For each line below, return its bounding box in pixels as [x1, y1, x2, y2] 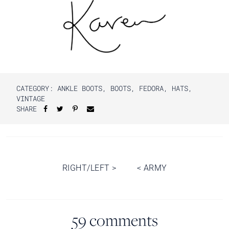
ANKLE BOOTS [57, 83, 102, 94]
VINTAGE [16, 94, 45, 104]
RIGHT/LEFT [62, 163, 112, 173]
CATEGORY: [16, 83, 57, 94]
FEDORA [139, 83, 164, 94]
